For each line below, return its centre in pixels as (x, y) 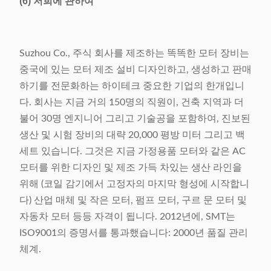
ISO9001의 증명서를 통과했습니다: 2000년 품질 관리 (134, 233)
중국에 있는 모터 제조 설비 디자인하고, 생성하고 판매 (135, 70)
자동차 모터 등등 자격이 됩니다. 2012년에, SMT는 (127, 217)
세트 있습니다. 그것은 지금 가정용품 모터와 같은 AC (132, 152)
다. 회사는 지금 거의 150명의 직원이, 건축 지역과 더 (132, 103)
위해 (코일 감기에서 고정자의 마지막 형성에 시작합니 (134, 184)
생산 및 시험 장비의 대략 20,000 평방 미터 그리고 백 (132, 135)
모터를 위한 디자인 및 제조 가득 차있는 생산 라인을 (131, 168)
